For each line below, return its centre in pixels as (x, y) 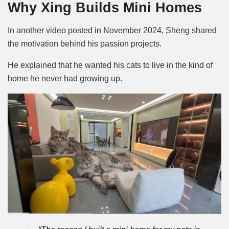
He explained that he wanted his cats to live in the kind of (110, 65)
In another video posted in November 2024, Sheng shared (112, 30)
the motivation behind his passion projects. (86, 43)
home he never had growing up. (65, 78)
